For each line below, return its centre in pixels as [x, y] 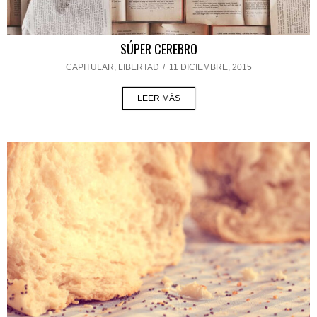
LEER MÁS [158, 99]
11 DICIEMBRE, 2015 [210, 68]
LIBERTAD [138, 68]
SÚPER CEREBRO [158, 49]
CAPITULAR [90, 68]
